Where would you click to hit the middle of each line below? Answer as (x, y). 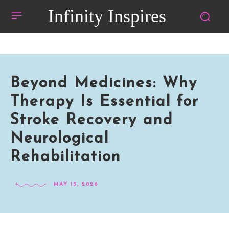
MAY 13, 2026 (76, 185)
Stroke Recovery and (92, 120)
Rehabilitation (66, 157)
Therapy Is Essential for (105, 102)
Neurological (60, 139)
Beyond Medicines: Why (104, 84)
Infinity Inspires (107, 16)
